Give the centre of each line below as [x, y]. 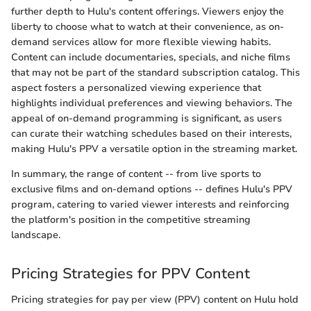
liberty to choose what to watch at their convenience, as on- [148, 26]
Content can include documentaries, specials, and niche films [151, 57]
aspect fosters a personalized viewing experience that [136, 87]
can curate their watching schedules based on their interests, [151, 133]
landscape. [36, 235]
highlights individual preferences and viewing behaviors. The [152, 103]
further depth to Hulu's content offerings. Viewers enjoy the [148, 11]
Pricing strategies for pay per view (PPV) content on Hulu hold [155, 300]
